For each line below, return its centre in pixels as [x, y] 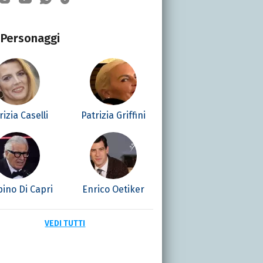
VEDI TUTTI [65, 223]
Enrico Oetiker [114, 189]
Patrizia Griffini [114, 115]
